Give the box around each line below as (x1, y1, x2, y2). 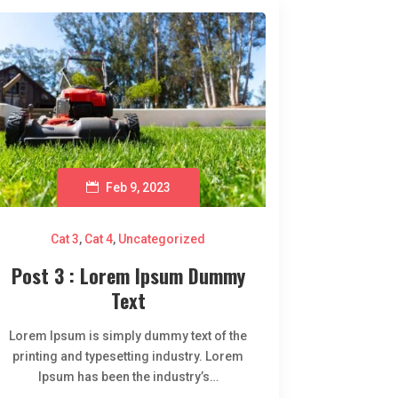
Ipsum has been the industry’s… (37, 370, 219, 385)
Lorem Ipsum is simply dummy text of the (9, 329, 248, 344)
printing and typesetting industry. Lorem (12, 349, 244, 364)
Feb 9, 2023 (105, 180, 171, 195)
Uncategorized (118, 232, 206, 247)
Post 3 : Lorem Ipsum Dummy (11, 261, 245, 291)
